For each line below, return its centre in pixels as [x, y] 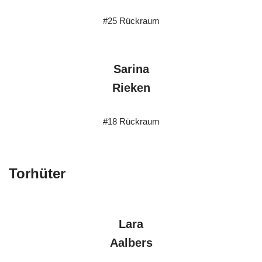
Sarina [131, 69]
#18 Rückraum [131, 121]
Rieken [131, 88]
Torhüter [37, 173]
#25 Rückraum [131, 21]
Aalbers [131, 243]
